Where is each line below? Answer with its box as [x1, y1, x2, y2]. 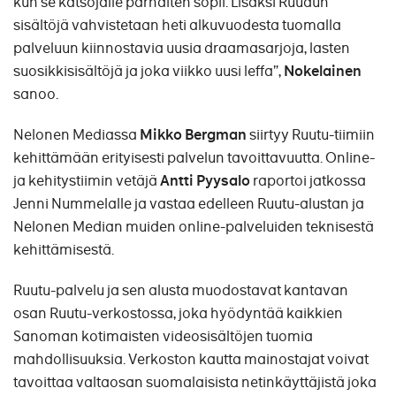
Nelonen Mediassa [13, 125, 140, 144]
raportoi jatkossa [250, 171, 366, 190]
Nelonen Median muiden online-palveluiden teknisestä [13, 217, 374, 236]
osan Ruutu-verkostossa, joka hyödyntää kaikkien [13, 303, 343, 323]
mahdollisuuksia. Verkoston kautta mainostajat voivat [13, 349, 369, 369]
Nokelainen [284, 61, 362, 80]
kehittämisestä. [13, 240, 114, 259]
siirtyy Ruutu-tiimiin [247, 125, 375, 144]
